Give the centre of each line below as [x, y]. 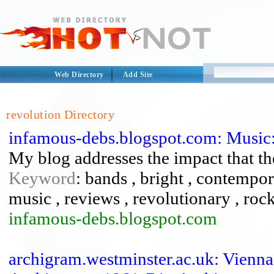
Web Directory [79, 75]
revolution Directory [60, 114]
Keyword [42, 178]
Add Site [138, 75]
